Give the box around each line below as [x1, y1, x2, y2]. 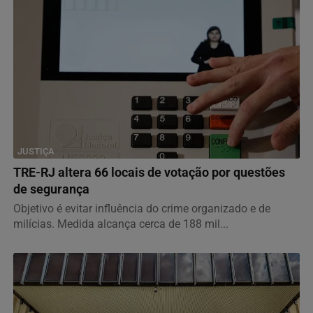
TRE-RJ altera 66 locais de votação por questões [13, 165, 285, 180]
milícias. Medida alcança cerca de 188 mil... [13, 217, 228, 231]
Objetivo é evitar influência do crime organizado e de [13, 201, 270, 215]
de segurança [13, 182, 89, 196]
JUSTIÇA [17, 145, 54, 156]
